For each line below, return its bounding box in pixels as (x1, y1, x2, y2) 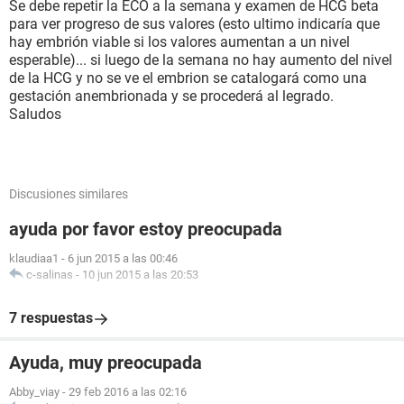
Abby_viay (9, 385, 60, 399)
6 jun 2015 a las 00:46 (68, 252, 178, 265)
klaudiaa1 (9, 252, 59, 265)
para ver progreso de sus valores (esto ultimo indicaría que (9, 15, 380, 32)
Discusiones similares (9, 187, 128, 201)
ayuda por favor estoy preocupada (9, 218, 282, 240)
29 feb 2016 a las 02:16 (69, 385, 187, 399)
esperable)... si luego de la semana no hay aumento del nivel (9, 51, 392, 69)
